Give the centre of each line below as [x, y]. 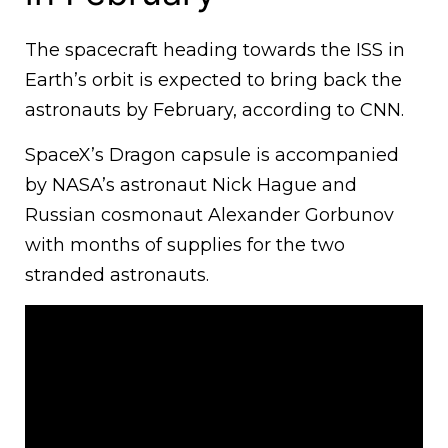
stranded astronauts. [119, 275]
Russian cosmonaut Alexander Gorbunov [209, 215]
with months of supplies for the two [185, 245]
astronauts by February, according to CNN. [214, 110]
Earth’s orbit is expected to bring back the [213, 80]
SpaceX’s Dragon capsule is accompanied [212, 155]
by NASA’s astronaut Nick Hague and [191, 185]
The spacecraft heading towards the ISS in [215, 50]
